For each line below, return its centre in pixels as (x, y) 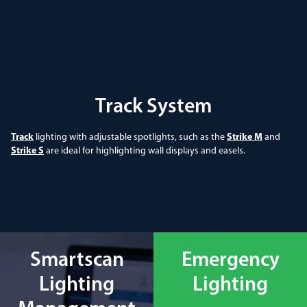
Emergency (230, 260)
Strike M (245, 137)
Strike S (27, 151)
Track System (153, 107)
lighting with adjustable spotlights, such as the (130, 137)
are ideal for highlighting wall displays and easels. (145, 151)
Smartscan (77, 260)
